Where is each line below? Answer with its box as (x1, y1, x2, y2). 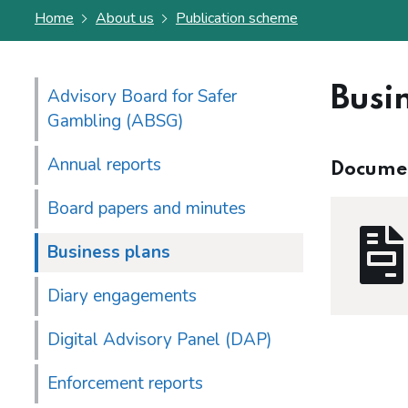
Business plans (47, 240, 170, 265)
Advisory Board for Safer (47, 85, 237, 109)
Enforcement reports (47, 372, 203, 396)
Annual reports (47, 153, 161, 178)
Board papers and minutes (47, 197, 246, 221)
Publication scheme (175, 8, 298, 28)
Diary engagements (47, 284, 197, 309)
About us (95, 8, 154, 28)
